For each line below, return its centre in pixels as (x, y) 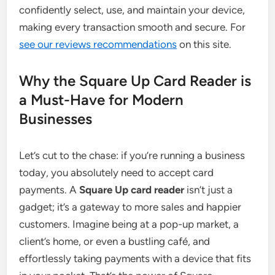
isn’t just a (209, 190)
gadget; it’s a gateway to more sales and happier (130, 207)
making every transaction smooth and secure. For (133, 27)
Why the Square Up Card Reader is (135, 81)
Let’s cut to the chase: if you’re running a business (132, 156)
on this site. (204, 45)
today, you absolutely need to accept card (117, 173)
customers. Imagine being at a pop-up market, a (129, 224)
